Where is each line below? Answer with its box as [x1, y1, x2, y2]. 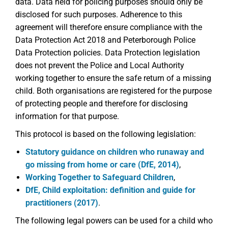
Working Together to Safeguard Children [25, 173, 174, 182]
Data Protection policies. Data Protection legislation [15, 48, 200, 58]
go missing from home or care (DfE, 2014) [25, 160, 179, 169]
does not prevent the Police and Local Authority [15, 61, 184, 70]
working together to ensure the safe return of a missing [15, 73, 211, 83]
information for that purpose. [15, 111, 119, 121]
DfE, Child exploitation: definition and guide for [25, 185, 195, 195]
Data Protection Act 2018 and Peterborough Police [15, 35, 195, 45]
